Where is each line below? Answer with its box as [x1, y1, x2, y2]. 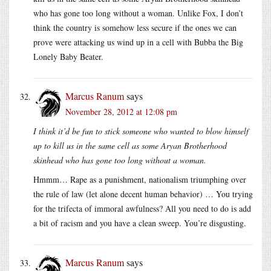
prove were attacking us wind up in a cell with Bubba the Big [33, 36, 243, 48]
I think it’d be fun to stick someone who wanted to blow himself [33, 125, 249, 137]
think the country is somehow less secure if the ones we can [33, 21, 237, 33]
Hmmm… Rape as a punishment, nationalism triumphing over [33, 173, 246, 185]
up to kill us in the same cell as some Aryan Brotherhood [33, 139, 227, 151]
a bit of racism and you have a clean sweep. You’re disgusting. [33, 217, 246, 229]
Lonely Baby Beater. [33, 50, 103, 62]
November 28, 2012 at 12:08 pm [65, 105, 177, 117]
